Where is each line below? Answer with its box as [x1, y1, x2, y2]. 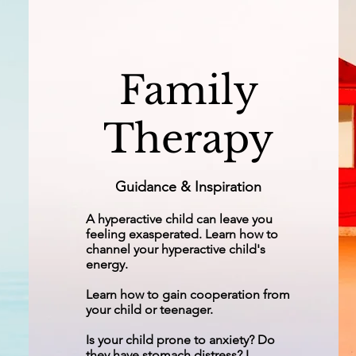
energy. [86, 257, 132, 272]
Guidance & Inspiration [114, 178, 261, 195]
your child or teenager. [86, 302, 217, 317]
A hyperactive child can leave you [86, 211, 273, 226]
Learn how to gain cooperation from [86, 287, 291, 302]
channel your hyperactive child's [86, 242, 266, 257]
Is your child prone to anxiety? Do [86, 332, 276, 347]
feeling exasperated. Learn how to [86, 226, 279, 242]
